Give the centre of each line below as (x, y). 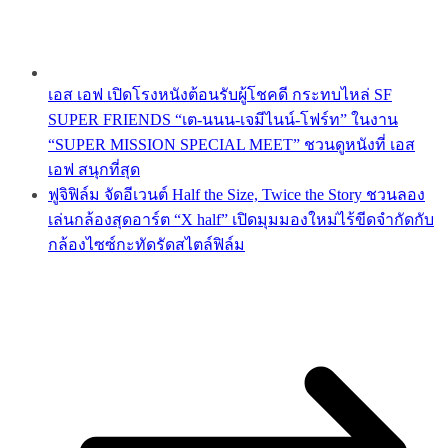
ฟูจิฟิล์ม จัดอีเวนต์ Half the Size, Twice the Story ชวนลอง (236, 195)
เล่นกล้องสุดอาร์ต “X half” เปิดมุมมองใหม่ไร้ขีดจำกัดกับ (241, 220)
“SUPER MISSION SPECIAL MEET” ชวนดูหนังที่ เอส (231, 145)
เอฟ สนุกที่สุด (94, 170)
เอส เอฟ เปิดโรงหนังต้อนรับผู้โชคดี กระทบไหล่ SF (220, 95)
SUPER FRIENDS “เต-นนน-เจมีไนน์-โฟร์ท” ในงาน (223, 120)
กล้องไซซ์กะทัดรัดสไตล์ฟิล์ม (146, 245)
